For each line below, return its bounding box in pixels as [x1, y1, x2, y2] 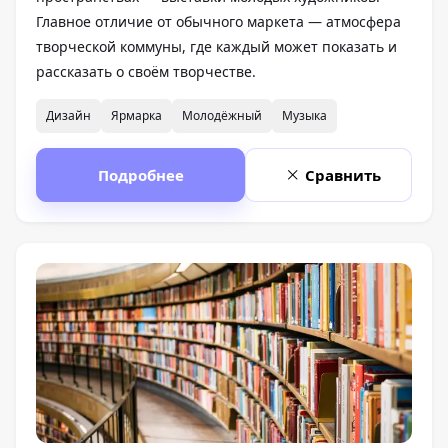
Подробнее [97, 164, 184, 185]
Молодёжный [182, 106, 262, 124]
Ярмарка [111, 106, 162, 124]
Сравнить [305, 164, 381, 185]
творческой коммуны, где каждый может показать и [36, 36, 397, 56]
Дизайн [46, 106, 91, 124]
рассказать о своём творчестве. [36, 61, 256, 81]
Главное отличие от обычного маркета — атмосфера [36, 11, 401, 31]
